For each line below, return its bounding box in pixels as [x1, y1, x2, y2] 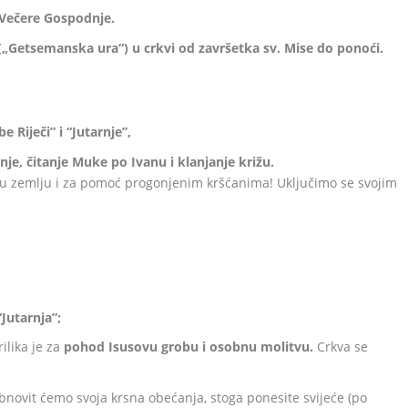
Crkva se [317, 338, 369, 356]
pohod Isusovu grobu [60, 338, 199, 356]
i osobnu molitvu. [202, 338, 318, 356]
